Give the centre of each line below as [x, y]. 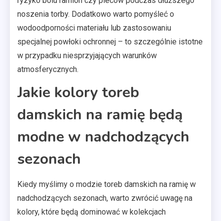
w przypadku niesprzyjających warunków [87, 55]
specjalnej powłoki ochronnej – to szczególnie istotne [110, 41]
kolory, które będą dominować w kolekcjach [92, 212]
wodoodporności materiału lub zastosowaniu [94, 28]
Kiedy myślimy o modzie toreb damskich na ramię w [107, 184]
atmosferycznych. [48, 69]
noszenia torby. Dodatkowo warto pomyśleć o [96, 14]
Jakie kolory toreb [78, 92]
